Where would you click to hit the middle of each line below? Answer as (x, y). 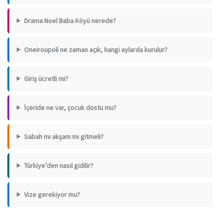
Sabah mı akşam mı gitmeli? (64, 136)
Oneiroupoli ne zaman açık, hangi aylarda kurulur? (96, 49)
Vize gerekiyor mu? (52, 194)
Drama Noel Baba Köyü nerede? (70, 20)
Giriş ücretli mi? (46, 78)
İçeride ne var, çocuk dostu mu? (70, 107)
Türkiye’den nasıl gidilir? (58, 165)
